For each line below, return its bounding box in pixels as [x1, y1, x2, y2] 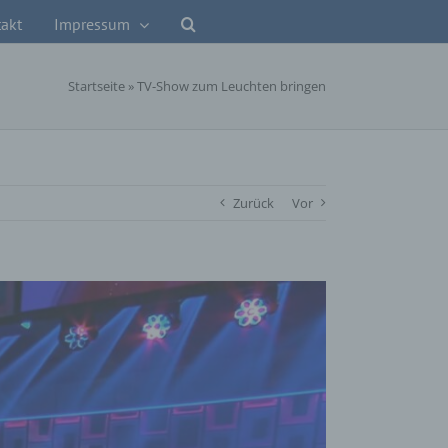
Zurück [233, 194, 274, 212]
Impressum [54, 13, 130, 34]
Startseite [68, 77, 125, 95]
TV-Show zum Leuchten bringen [137, 77, 326, 95]
